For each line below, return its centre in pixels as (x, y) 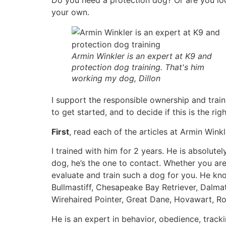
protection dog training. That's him (138, 67)
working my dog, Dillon (116, 78)
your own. (70, 12)
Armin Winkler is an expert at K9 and (142, 56)
